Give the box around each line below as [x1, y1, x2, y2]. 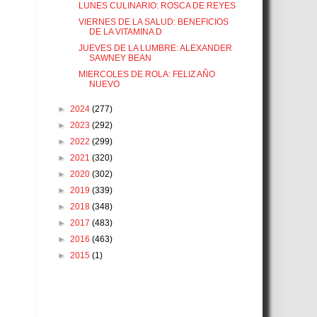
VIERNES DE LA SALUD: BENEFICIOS [78, 17, 229, 28]
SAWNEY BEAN [88, 53, 151, 64]
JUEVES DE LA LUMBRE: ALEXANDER [78, 43, 232, 54]
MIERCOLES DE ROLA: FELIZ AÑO [78, 69, 215, 80]
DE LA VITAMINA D [88, 27, 162, 38]
